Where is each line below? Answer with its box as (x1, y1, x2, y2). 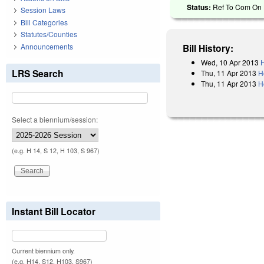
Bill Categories (21, 16, 68, 27)
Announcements (21, 41, 73, 51)
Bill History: (183, 41, 234, 55)
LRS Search (12, 66, 64, 80)
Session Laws (21, 5, 65, 15)
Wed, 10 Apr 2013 (201, 57, 259, 67)
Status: (187, 1, 213, 12)
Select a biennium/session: (12, 114, 98, 124)
